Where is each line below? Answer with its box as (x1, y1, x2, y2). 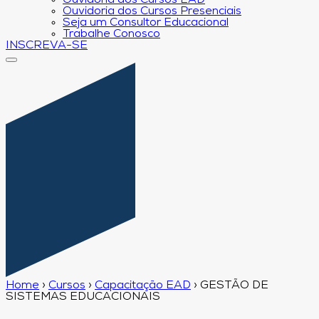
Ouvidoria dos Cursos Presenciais (63, 6, 241, 17)
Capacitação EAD (95, 279, 191, 291)
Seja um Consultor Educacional (63, 17, 229, 28)
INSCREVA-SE (6, 40, 88, 51)
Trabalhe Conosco (63, 28, 160, 40)
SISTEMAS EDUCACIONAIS (6, 291, 160, 303)
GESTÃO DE (200, 279, 268, 291)
